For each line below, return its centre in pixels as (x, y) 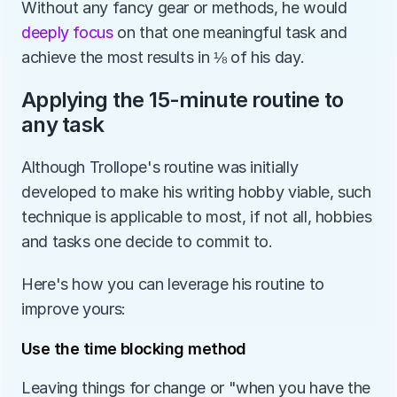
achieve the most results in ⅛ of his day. (163, 57)
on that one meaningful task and (230, 32)
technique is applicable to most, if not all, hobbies (197, 217)
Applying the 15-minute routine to (183, 100)
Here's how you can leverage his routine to (173, 284)
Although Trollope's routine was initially (160, 167)
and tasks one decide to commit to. (149, 241)
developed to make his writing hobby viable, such (196, 192)
